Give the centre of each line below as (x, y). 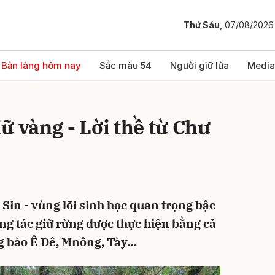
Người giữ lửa (199, 65)
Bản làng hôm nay (41, 65)
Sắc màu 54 (126, 65)
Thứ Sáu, (204, 25)
